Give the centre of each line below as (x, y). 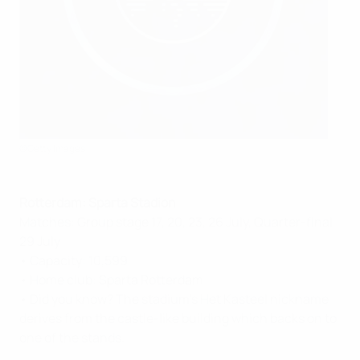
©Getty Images (52, 148)
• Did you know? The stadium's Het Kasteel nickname (174, 299)
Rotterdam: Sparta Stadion (98, 202)
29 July (40, 241)
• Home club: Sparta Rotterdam (111, 280)
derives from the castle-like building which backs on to (178, 318)
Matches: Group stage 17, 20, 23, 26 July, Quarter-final (176, 222)
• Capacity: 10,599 (74, 260)
